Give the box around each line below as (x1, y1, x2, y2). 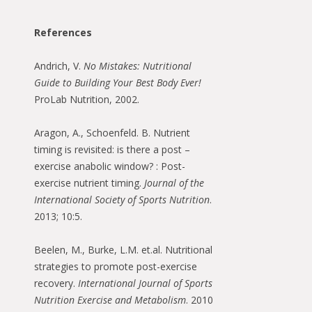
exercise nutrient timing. (34, 176, 144, 190)
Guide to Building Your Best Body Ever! (34, 76, 201, 90)
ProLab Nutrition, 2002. (34, 93, 139, 107)
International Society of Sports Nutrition (34, 193, 210, 207)
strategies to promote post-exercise (34, 260, 197, 274)
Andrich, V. (34, 59, 84, 73)
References (34, 26, 92, 40)
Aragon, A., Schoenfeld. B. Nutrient (34, 126, 190, 140)
